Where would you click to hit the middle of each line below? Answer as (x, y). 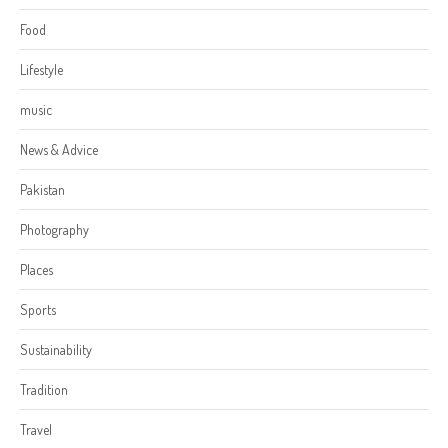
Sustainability (56, 350)
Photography (54, 230)
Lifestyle (41, 70)
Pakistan (42, 190)
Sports (38, 310)
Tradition (44, 390)
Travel (36, 430)
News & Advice (59, 150)
